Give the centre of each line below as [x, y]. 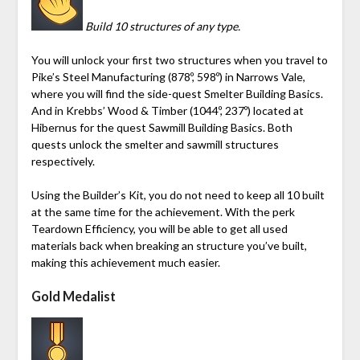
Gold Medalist [73, 296]
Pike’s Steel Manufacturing [98, 76]
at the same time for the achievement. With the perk [163, 211]
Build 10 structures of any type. [162, 26]
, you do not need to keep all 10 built [234, 194]
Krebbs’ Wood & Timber [126, 110]
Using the [57, 194]
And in [48, 110]
